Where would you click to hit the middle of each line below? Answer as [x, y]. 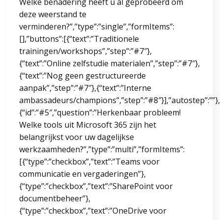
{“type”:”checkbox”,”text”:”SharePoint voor [96, 186]
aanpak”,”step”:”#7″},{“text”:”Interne [85, 88]
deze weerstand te [53, 14]
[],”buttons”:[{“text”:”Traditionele [79, 39]
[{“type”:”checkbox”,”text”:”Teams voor [89, 161]
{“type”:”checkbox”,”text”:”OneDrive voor [93, 210]
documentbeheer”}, [55, 198]
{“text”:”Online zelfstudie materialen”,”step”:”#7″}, [110, 63]
